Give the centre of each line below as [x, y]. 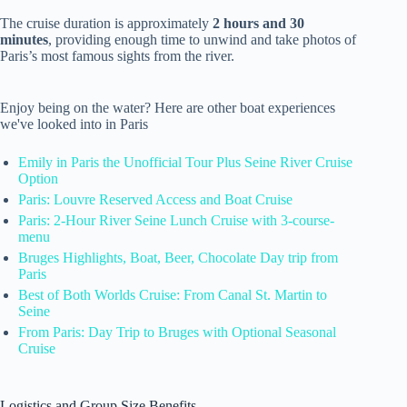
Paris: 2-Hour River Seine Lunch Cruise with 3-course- [176, 220]
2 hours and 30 [258, 23]
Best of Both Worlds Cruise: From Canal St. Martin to [173, 294]
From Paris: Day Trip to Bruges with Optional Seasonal [177, 332]
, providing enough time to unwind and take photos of [202, 39]
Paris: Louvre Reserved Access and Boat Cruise [155, 199]
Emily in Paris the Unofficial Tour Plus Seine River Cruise [185, 162]
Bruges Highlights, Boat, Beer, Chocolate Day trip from [178, 257]
